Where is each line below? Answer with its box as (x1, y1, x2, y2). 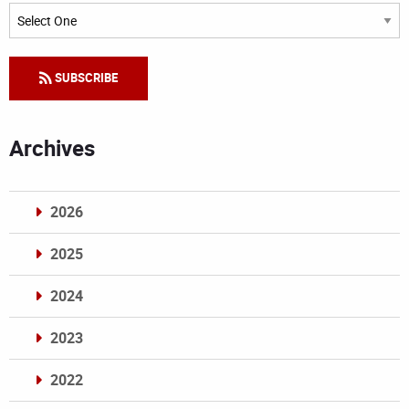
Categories (8, 5, 69, 23)
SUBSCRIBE (52, 69, 118, 87)
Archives (9, 133, 95, 163)
